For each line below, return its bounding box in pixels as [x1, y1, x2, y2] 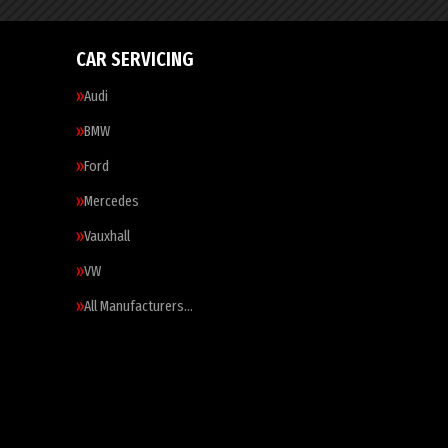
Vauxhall [84, 227, 130, 245]
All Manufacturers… [84, 297, 193, 315]
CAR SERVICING [76, 47, 194, 71]
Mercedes [84, 192, 139, 210]
